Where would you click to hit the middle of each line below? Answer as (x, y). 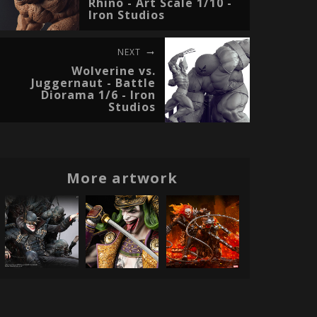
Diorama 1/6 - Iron (98, 95)
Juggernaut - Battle (93, 83)
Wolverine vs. (113, 71)
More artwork (122, 178)
